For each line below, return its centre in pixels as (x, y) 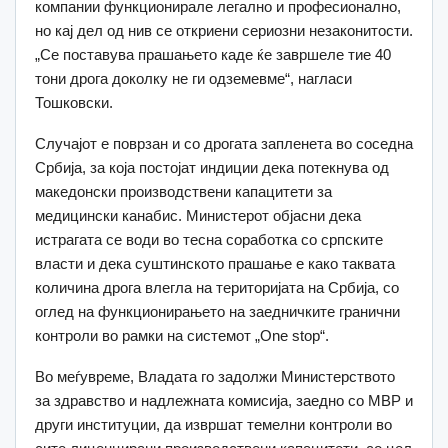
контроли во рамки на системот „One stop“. (182, 335)
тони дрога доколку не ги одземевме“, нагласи (193, 78)
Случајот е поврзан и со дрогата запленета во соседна (224, 143)
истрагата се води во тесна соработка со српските (209, 239)
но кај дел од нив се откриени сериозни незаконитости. (224, 30)
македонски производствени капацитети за (183, 191)
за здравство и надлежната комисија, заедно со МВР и (224, 400)
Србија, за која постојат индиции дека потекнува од (212, 167)
